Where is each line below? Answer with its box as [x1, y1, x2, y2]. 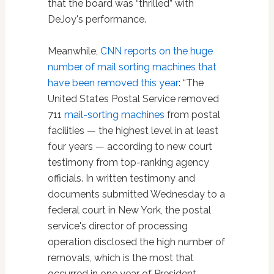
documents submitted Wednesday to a [47, 188, 225, 200]
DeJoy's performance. [47, 13, 146, 25]
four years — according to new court [47, 140, 212, 152]
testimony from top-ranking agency [47, 156, 209, 168]
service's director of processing [47, 220, 188, 232]
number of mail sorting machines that [47, 61, 217, 73]
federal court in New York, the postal [47, 204, 211, 216]
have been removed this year [47, 76, 179, 89]
